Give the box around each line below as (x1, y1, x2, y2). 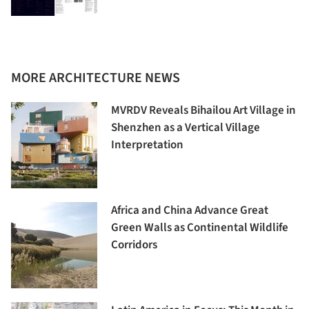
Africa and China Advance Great (111, 202, 268, 219)
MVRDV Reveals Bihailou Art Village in (111, 102, 296, 119)
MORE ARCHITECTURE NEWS (11, 68, 180, 88)
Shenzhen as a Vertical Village (111, 119, 260, 136)
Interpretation (111, 137, 183, 153)
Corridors (111, 237, 157, 253)
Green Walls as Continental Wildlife (111, 219, 288, 236)
